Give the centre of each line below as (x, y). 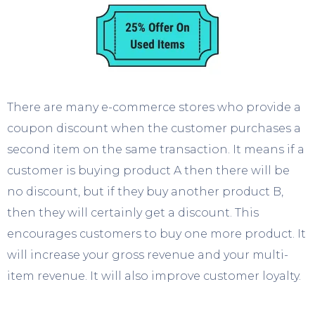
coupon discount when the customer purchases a (154, 128)
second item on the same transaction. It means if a (156, 149)
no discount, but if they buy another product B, (145, 191)
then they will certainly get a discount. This (133, 212)
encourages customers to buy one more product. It (156, 233)
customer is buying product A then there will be (148, 170)
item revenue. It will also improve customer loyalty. (154, 276)
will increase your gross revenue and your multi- (148, 255)
